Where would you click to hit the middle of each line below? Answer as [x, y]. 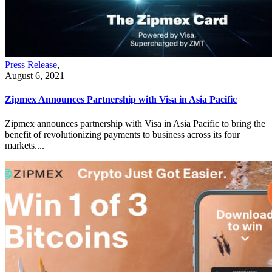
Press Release [31, 65]
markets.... [25, 145]
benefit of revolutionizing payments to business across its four [122, 134]
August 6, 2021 [35, 76]
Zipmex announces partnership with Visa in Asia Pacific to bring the [135, 123]
